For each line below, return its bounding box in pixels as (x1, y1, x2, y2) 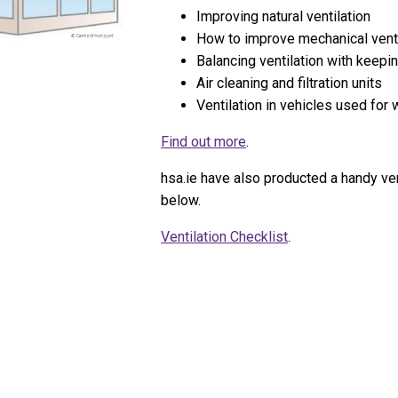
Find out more (161, 133, 247, 150)
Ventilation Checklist (161, 228, 289, 245)
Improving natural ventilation (196, 8, 371, 25)
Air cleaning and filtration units (196, 75, 383, 92)
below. (161, 192, 202, 209)
